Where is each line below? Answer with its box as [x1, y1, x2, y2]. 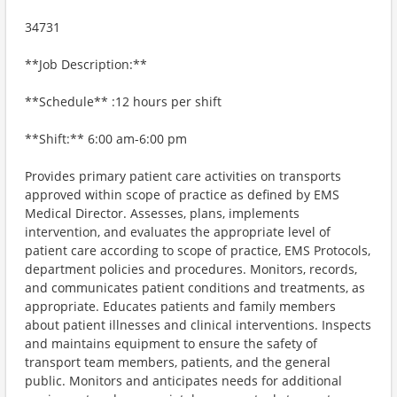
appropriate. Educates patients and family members [25, 298, 336, 315]
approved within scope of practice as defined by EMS [25, 186, 339, 203]
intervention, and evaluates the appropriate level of [25, 223, 331, 240]
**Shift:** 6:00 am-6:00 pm [25, 130, 187, 147]
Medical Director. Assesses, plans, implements [25, 205, 300, 222]
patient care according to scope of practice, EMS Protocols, [25, 242, 370, 259]
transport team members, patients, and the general [25, 354, 331, 370]
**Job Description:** [25, 56, 147, 73]
